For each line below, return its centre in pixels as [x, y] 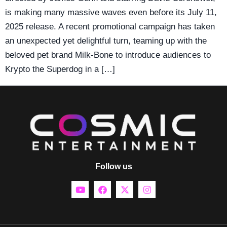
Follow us [113, 167]
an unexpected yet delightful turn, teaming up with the [106, 41]
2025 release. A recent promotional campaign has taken [110, 26]
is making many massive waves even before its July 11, [111, 12]
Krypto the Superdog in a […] [60, 69]
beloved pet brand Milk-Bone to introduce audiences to [108, 55]
